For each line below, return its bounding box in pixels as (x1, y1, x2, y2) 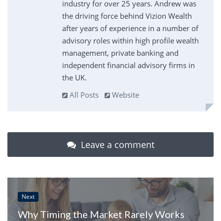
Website (110, 90, 139, 100)
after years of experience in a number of (62, 23, 198, 34)
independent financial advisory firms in (62, 60, 195, 71)
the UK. (62, 73, 87, 83)
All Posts (67, 90, 99, 100)
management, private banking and (62, 48, 179, 58)
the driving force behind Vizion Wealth (62, 11, 192, 21)
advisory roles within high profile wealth (62, 36, 199, 46)
